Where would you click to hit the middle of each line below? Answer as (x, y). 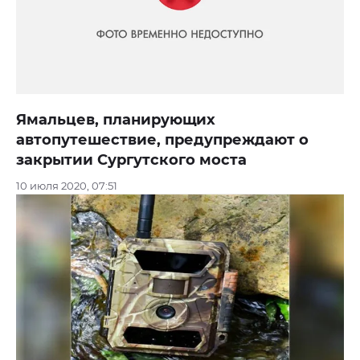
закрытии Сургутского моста (131, 160)
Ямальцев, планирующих (116, 120)
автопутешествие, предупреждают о (162, 140)
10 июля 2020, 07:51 (67, 186)
